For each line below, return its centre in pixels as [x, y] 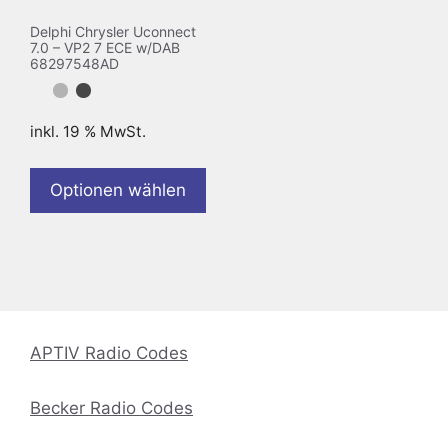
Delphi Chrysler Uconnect [113, 32]
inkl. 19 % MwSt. [88, 132]
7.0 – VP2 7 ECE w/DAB [105, 48]
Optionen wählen [118, 190]
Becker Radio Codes [111, 407]
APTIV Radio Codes [109, 352]
